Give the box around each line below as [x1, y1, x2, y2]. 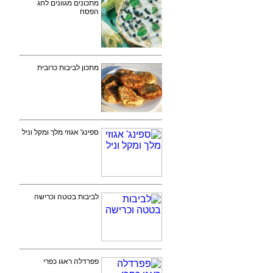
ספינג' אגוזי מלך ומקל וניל [22, 128, 99, 136]
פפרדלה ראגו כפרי [43, 257, 99, 266]
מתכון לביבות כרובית [37, 63, 99, 72]
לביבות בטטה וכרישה [34, 193, 99, 201]
